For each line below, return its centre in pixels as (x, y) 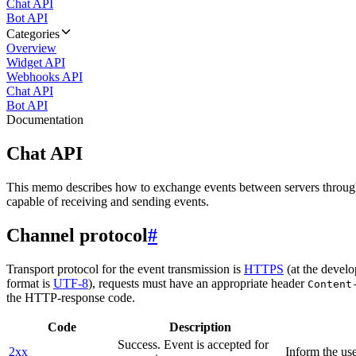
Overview (31, 48)
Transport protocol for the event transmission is (125, 269)
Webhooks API (44, 77)
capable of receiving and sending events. (108, 201)
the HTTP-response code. (71, 297)
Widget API (36, 62)
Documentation (45, 120)
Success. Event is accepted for (193, 344)
